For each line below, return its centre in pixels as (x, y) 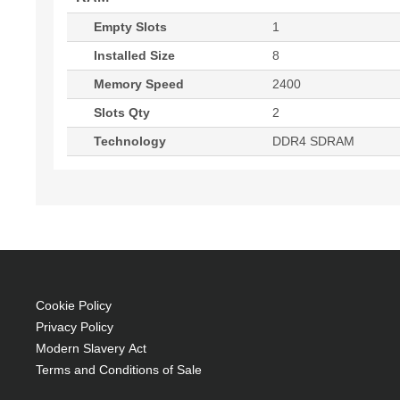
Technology (130, 142)
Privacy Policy (75, 327)
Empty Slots (130, 27)
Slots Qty (122, 113)
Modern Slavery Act (91, 349)
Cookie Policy (74, 306)
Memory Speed (139, 84)
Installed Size (134, 56)
